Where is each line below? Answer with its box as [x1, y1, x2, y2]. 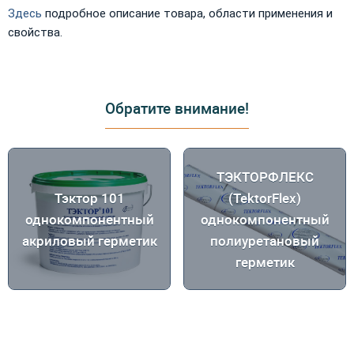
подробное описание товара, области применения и [42, 6, 333, 21]
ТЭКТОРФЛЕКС [216, 167, 314, 186]
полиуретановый [210, 231, 319, 250]
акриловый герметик [21, 231, 157, 250]
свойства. [8, 25, 62, 40]
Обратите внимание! [105, 98, 249, 119]
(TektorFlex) [228, 188, 301, 207]
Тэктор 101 [54, 188, 125, 207]
